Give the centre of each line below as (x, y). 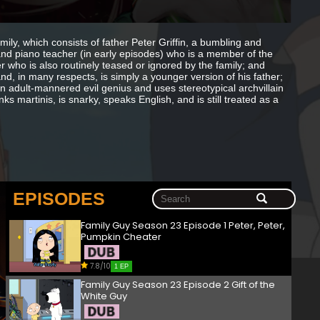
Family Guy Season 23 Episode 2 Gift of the (178, 285)
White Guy (104, 296)
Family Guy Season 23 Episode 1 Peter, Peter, (183, 226)
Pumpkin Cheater (121, 237)
